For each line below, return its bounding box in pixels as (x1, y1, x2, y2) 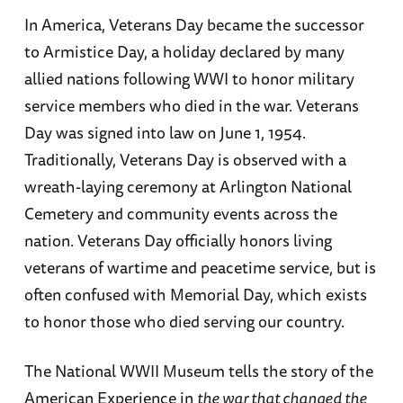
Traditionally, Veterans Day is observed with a (23, 146, 346, 172)
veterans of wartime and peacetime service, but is (23, 254, 376, 280)
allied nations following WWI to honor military (23, 65, 354, 91)
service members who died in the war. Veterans (23, 92, 359, 118)
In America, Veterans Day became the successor (23, 11, 364, 37)
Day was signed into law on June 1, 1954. (23, 119, 306, 145)
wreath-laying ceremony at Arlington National (23, 173, 352, 199)
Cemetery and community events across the (23, 200, 337, 226)
